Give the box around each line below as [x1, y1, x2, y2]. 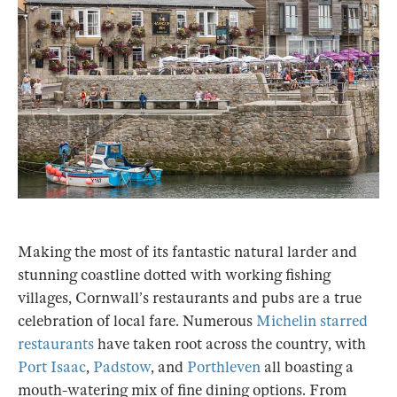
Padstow [93, 358, 151, 378]
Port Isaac [18, 358, 86, 378]
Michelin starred [256, 312, 368, 331]
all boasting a [261, 358, 354, 378]
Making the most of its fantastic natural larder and [18, 243, 357, 262]
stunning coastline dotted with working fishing [18, 266, 331, 285]
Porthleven [187, 358, 261, 378]
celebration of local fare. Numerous [18, 312, 256, 331]
